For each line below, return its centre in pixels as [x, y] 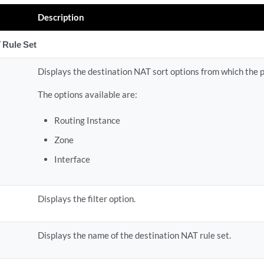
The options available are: [88, 94]
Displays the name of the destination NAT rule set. [135, 235]
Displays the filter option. [87, 199]
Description [61, 17]
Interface [72, 159]
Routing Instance [87, 120]
